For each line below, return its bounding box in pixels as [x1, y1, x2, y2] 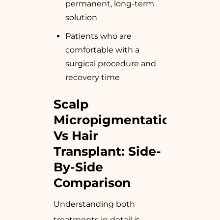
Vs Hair [54, 128, 98, 143]
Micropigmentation [54, 112, 178, 128]
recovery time [65, 73, 120, 82]
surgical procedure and [65, 59, 156, 69]
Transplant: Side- [54, 144, 161, 159]
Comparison [54, 175, 131, 191]
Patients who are [65, 31, 132, 41]
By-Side [54, 160, 103, 175]
